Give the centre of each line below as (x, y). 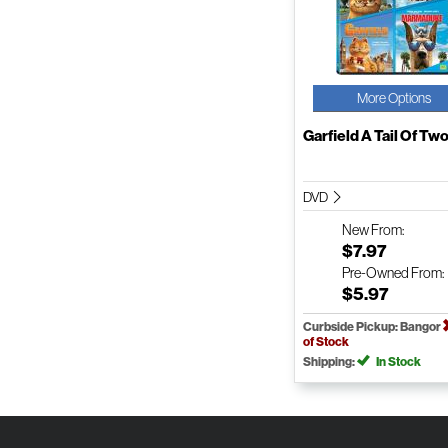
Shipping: (330, 361)
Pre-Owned (375, 272)
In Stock (397, 361)
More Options (394, 97)
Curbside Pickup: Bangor (373, 326)
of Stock (326, 341)
